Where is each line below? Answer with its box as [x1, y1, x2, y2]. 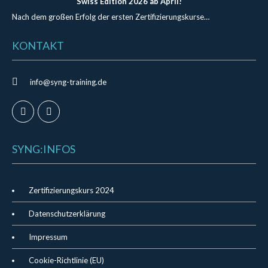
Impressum [29, 232, 68, 242]
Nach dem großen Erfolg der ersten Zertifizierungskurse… [12, 12, 209, 22]
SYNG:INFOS [12, 142, 75, 156]
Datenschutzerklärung [29, 209, 105, 218]
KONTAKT [12, 39, 64, 52]
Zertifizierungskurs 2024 [29, 185, 114, 195]
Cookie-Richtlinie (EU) [29, 255, 104, 265]
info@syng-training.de [30, 77, 106, 87]
